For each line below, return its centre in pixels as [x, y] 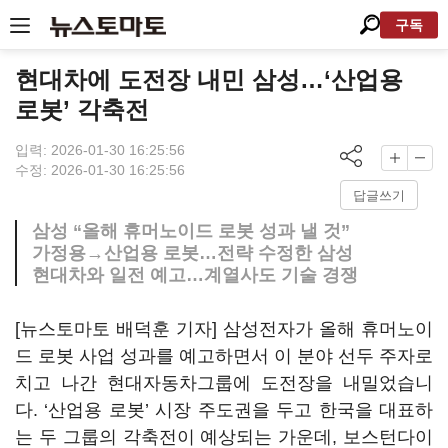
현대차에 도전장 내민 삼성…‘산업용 [209, 79]
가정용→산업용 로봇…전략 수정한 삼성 [192, 253]
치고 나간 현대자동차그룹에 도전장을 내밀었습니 [224, 383]
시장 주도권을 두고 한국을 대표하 [294, 410]
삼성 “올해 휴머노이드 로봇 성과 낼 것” [191, 231]
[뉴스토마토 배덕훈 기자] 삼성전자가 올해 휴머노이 [224, 329]
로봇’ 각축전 [82, 109]
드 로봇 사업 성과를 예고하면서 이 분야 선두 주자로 [224, 356]
